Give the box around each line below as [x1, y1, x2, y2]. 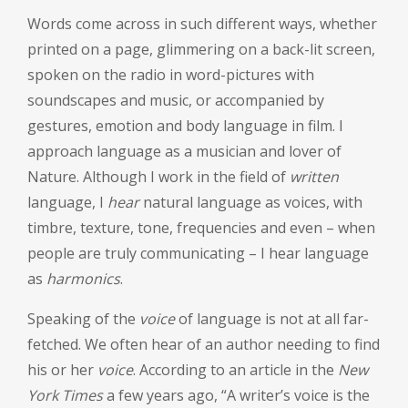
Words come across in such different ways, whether [27, 14, 377, 35]
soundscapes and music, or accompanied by [27, 90, 324, 111]
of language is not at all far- [175, 309, 369, 330]
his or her [27, 360, 97, 381]
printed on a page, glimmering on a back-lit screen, [27, 39, 375, 60]
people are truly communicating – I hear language [27, 243, 369, 264]
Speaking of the [27, 309, 139, 330]
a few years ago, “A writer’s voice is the [103, 385, 370, 406]
